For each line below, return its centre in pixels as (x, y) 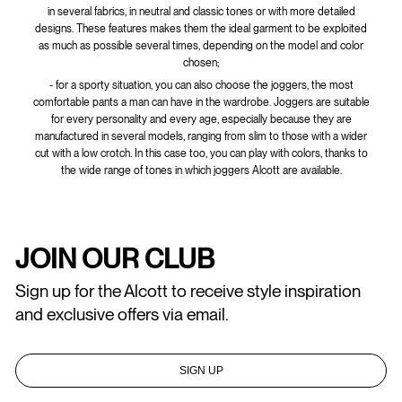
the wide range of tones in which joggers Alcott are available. (201, 170)
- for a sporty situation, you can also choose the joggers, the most (201, 85)
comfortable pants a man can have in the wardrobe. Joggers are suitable (201, 102)
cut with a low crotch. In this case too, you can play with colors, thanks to (201, 153)
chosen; (201, 62)
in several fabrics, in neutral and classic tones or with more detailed (201, 11)
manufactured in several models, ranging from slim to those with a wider (201, 136)
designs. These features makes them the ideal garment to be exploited (201, 28)
